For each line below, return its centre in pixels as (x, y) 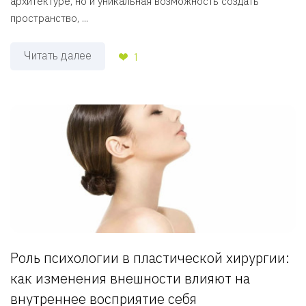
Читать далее (58, 56)
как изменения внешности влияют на (130, 279)
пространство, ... (49, 18)
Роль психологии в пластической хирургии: (150, 258)
